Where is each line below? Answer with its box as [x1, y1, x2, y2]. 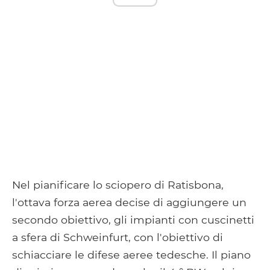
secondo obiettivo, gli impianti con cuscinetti [12, 213, 254, 226]
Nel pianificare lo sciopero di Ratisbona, [12, 178, 224, 191]
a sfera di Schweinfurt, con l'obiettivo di [12, 230, 223, 243]
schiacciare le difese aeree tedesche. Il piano [12, 248, 251, 261]
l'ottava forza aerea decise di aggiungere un [12, 195, 246, 209]
